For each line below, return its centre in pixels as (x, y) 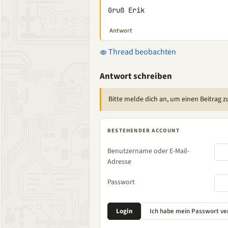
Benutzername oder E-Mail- (148, 151)
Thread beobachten (141, 52)
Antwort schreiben (136, 76)
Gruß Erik (126, 10)
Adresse (119, 162)
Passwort (121, 182)
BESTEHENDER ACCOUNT (144, 131)
